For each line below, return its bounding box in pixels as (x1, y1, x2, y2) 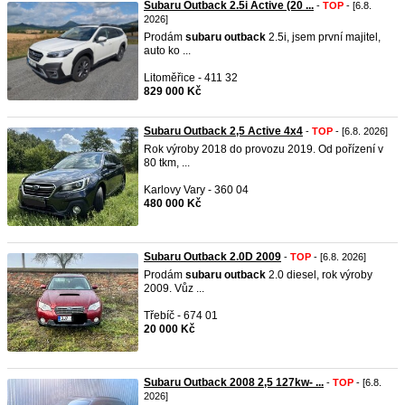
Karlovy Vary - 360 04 (144, 184, 249, 196)
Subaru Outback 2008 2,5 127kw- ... (144, 376, 324, 389)
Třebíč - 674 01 (144, 309, 218, 322)
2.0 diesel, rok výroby (266, 268, 372, 281)
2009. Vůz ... (144, 282, 204, 295)
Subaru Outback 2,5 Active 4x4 (144, 125, 303, 137)
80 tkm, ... (144, 156, 190, 169)
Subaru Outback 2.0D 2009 (144, 250, 281, 263)
